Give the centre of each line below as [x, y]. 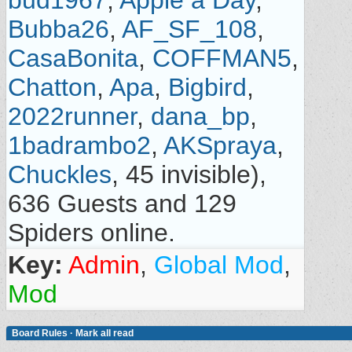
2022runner [72, 116]
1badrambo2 [79, 145]
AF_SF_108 [189, 29]
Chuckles [60, 174]
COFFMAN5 [222, 58]
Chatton [52, 87]
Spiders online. [92, 233]
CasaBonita [73, 58]
